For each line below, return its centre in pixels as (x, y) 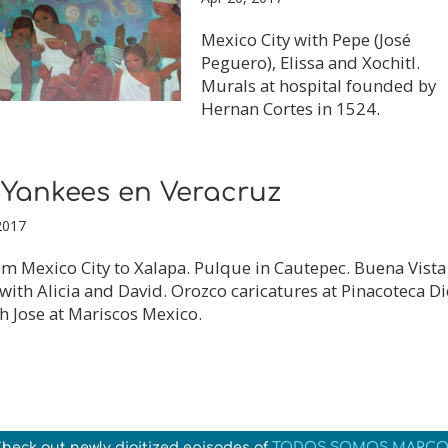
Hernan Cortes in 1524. (290, 108)
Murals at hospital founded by (318, 85)
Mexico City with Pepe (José (305, 39)
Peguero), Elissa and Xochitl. (310, 62)
